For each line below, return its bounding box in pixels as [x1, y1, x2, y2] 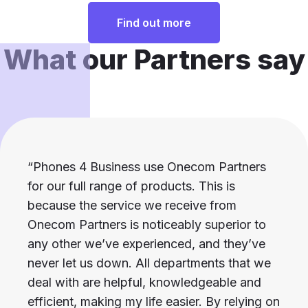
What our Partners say [3, 43, 305, 77]
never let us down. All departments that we [27, 256, 271, 271]
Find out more [117, 16, 191, 30]
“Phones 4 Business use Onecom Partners [27, 159, 266, 175]
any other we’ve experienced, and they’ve [27, 236, 265, 252]
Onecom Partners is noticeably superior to [27, 217, 266, 232]
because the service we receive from [27, 198, 236, 213]
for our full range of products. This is [27, 179, 235, 194]
